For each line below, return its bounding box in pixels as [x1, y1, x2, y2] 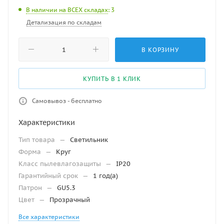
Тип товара [18, 135, 57, 144]
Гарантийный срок [18, 171, 80, 180]
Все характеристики [18, 212, 79, 220]
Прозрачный [49, 195, 90, 204]
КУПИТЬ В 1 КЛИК [83, 74, 141, 82]
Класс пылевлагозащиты [18, 159, 103, 168]
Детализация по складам [26, 18, 101, 26]
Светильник [70, 135, 108, 144]
